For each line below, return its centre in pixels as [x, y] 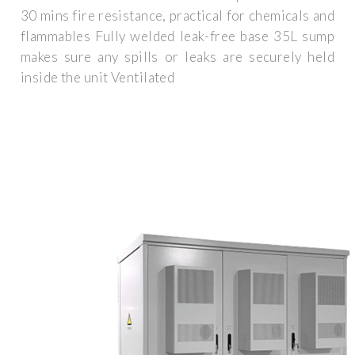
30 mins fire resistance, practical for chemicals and [177, 16]
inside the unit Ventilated [98, 78]
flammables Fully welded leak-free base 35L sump [177, 36]
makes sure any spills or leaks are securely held [177, 57]
